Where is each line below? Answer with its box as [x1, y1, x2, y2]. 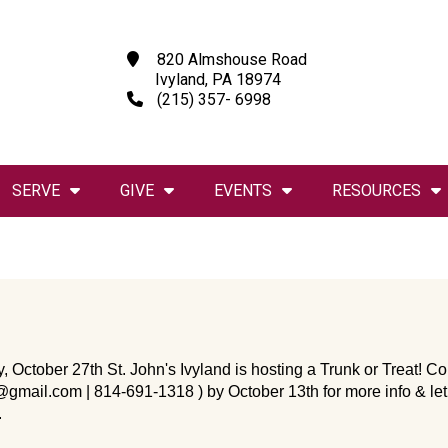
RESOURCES [331, 181, 421, 200]
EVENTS [213, 181, 272, 200]
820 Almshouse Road [149, 50, 308, 69]
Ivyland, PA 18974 [127, 70, 282, 89]
